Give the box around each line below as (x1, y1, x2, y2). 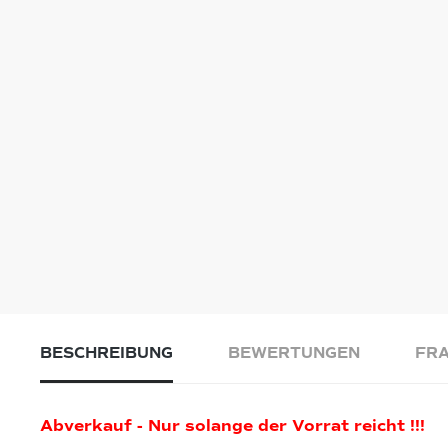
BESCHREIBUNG (40, 344, 173, 363)
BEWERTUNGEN (228, 344, 360, 363)
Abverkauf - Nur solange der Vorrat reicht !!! (40, 416, 425, 437)
